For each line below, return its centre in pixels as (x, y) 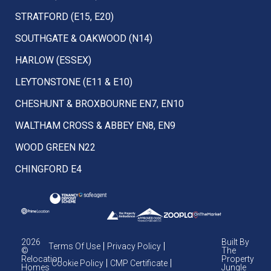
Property (238, 259)
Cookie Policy (78, 263)
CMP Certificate (139, 263)
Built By (236, 242)
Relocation (42, 259)
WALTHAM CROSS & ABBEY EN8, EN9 (95, 126)
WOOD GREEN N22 (55, 148)
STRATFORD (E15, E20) (64, 17)
